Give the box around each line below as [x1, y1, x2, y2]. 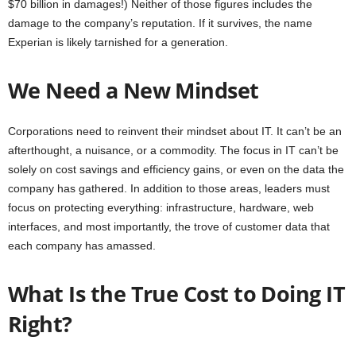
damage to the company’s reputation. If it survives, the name [8, 16, 312, 29]
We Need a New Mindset [8, 75, 259, 105]
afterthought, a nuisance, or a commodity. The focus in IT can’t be [8, 143, 339, 157]
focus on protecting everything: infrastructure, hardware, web [8, 200, 314, 214]
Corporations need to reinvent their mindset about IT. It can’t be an [8, 124, 342, 137]
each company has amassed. [8, 238, 156, 252]
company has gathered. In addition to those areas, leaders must [8, 181, 330, 195]
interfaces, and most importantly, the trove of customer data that [8, 219, 330, 233]
